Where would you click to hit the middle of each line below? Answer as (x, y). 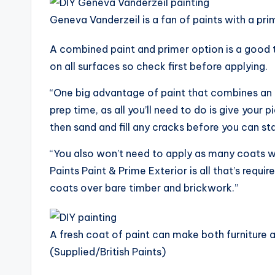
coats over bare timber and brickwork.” (144, 188)
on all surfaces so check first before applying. (159, 66)
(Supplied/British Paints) (108, 252)
